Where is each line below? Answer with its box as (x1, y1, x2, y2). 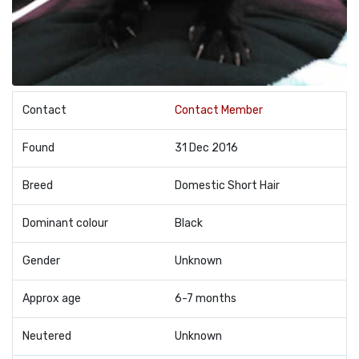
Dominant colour (22, 216, 108, 230)
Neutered (22, 329, 71, 343)
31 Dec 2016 (175, 140, 238, 155)
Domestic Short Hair (175, 178, 280, 192)
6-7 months (175, 291, 236, 305)
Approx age (22, 291, 81, 305)
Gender (22, 253, 60, 268)
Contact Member (175, 103, 263, 117)
